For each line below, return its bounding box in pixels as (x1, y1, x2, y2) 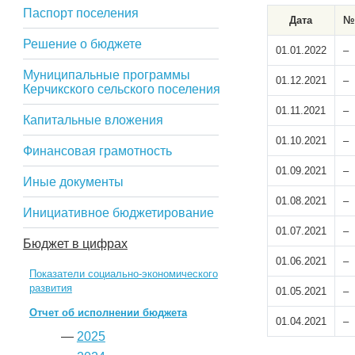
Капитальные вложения (22, 113, 163, 127)
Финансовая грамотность (22, 144, 172, 158)
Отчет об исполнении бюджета (29, 307, 187, 319)
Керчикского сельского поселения (22, 82, 220, 96)
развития (29, 282, 72, 294)
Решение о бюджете (22, 37, 142, 51)
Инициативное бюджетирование (22, 206, 214, 219)
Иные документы (22, 175, 124, 189)
